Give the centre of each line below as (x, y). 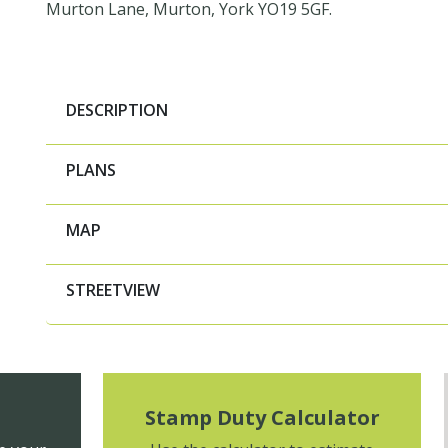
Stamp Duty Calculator (262, 418)
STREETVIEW (113, 289)
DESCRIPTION (117, 109)
